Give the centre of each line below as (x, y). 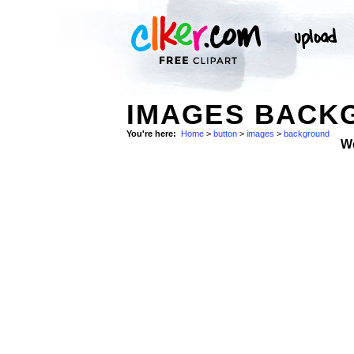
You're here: (151, 134)
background (307, 134)
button (225, 134)
